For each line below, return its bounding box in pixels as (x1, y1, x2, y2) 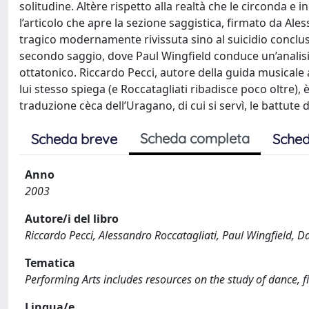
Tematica (25, 255, 75, 270)
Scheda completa (140, 130, 250, 147)
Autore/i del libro (25, 211, 119, 226)
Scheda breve (31, 130, 117, 148)
